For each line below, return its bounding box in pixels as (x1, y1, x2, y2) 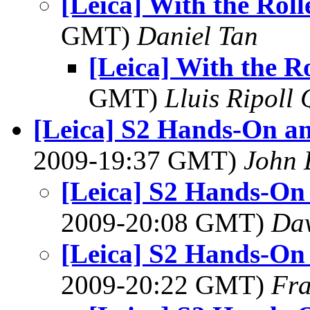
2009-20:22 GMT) (61, 270, 271, 300)
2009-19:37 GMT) (33, 145, 244, 175)
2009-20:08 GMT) (61, 208, 271, 237)
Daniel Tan (137, 21, 258, 51)
